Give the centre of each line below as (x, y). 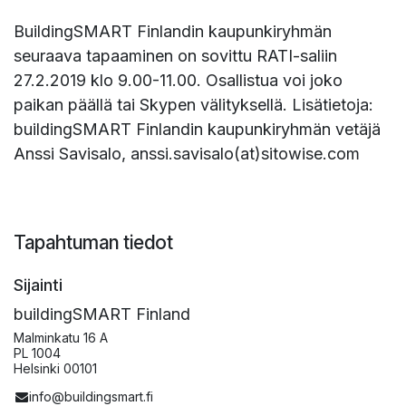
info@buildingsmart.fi (92, 396)
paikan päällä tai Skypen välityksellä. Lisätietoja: (193, 104)
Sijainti (38, 285)
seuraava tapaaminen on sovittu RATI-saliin (175, 55)
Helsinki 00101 (55, 368)
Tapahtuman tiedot (93, 242)
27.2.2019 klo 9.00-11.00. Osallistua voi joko (178, 80)
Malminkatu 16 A (61, 337)
